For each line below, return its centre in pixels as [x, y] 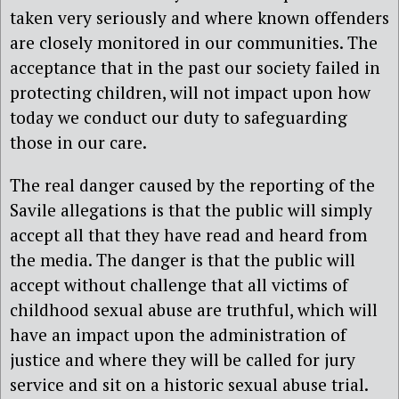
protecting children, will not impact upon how [190, 93]
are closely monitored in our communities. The [194, 43]
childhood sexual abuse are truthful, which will [194, 309]
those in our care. [78, 142]
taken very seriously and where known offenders [199, 18]
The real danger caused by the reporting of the [192, 184]
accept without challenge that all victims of [179, 284]
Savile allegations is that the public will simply [191, 209]
